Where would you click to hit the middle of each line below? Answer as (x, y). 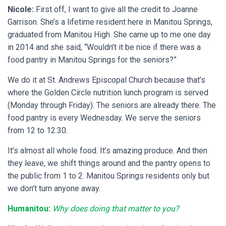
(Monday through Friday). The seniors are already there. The (112, 105)
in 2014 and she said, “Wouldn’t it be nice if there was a (104, 47)
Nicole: (22, 9)
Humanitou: (30, 208)
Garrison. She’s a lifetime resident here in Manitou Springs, (110, 22)
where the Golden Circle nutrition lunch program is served (108, 92)
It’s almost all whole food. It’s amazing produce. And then (107, 150)
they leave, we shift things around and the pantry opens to (109, 163)
